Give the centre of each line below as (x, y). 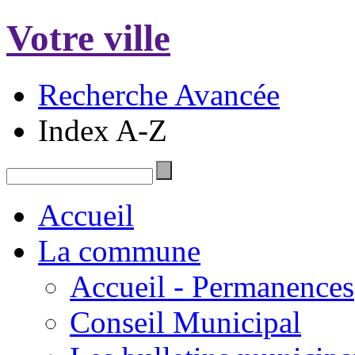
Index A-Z (103, 130)
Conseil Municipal (185, 323)
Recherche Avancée (159, 94)
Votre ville (88, 38)
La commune (119, 251)
